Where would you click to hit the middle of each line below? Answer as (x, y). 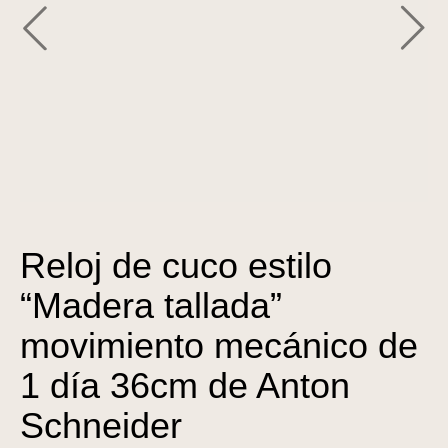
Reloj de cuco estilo (176, 265)
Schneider (101, 425)
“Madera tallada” (151, 305)
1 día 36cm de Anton (185, 385)
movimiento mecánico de (219, 345)
